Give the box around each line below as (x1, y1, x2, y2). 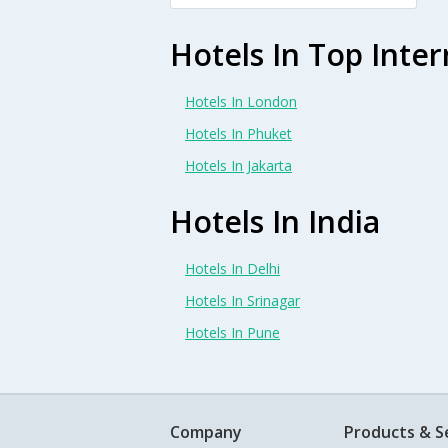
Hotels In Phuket (185, 123, 292, 143)
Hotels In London (185, 91, 297, 111)
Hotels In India (170, 200, 380, 242)
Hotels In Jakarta (185, 155, 292, 175)
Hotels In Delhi (185, 258, 280, 278)
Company (170, 420, 242, 443)
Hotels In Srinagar (185, 290, 300, 310)
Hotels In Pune (185, 322, 280, 342)
